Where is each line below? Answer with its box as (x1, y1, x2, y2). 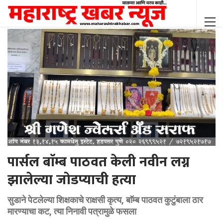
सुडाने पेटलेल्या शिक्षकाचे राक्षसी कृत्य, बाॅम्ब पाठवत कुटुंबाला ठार (7, 195, 203, 206)
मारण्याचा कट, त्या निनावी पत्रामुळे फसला (7, 206, 136, 217)
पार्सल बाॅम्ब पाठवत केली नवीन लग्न (7, 150, 190, 174)
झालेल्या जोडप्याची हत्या (7, 168, 136, 192)
